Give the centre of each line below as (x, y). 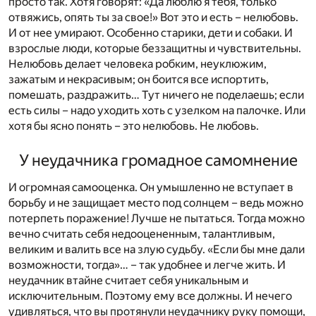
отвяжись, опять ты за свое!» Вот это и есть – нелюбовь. (153, 17)
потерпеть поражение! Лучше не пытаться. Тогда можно (157, 218)
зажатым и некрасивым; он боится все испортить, (139, 79)
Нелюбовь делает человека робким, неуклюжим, (138, 63)
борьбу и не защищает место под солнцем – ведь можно (156, 202)
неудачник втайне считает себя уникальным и (128, 280)
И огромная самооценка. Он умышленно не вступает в (151, 187)
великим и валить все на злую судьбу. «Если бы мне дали (157, 249)
